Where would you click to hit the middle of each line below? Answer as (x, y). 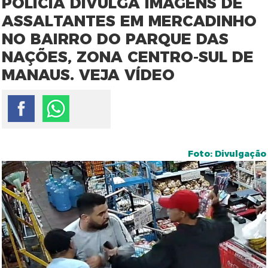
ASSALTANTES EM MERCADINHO (130, 21)
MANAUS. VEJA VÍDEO (89, 75)
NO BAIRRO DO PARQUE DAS (115, 39)
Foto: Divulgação (227, 154)
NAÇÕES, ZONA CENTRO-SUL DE (128, 57)
